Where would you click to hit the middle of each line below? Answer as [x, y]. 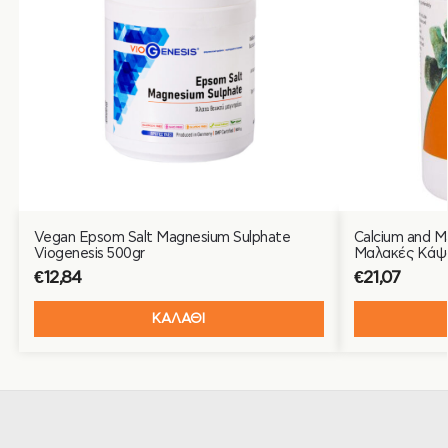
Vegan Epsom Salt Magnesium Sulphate [162, 238]
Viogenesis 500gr [89, 254]
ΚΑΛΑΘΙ [179, 319]
